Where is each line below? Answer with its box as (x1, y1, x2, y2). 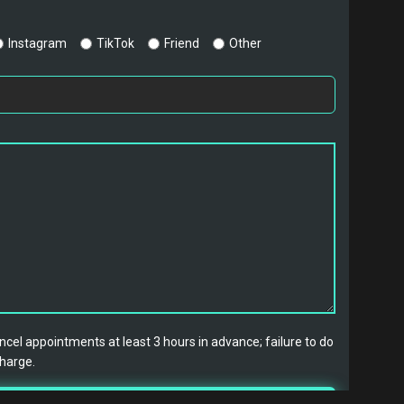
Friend (164, 35, 199, 50)
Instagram (8, 35, 67, 50)
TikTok (96, 35, 134, 50)
